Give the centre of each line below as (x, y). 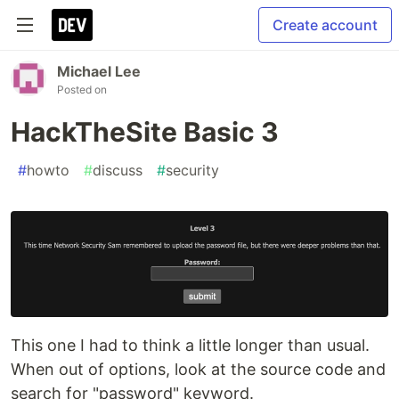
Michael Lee (99, 71)
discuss (118, 170)
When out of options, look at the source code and (198, 369)
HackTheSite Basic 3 (145, 132)
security (192, 170)
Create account (325, 25)
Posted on (82, 90)
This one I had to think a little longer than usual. (190, 345)
